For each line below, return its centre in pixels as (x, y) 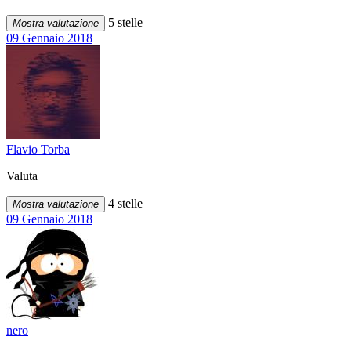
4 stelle (124, 203)
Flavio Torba (38, 149)
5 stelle (124, 22)
